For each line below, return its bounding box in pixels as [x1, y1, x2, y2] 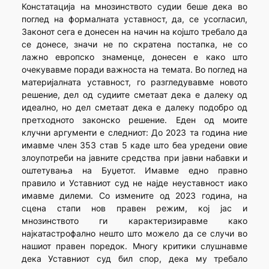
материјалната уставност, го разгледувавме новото [21, 76, 248, 87]
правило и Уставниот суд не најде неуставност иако [21, 177, 248, 188]
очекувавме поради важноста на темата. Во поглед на [21, 64, 248, 74]
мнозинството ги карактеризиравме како [21, 215, 248, 226]
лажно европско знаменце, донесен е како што [21, 51, 248, 62]
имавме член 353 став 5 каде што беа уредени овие [21, 139, 248, 150]
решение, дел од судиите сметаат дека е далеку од [21, 89, 248, 100]
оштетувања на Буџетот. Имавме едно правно [21, 165, 248, 175]
